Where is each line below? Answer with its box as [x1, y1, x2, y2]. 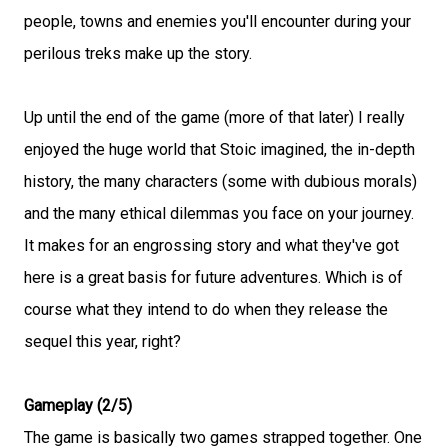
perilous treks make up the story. [24, 44, 252, 63]
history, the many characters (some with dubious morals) [24, 172, 417, 191]
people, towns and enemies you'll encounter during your [24, 12, 411, 31]
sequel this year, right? [24, 332, 181, 351]
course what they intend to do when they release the [24, 300, 388, 319]
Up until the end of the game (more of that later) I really [24, 108, 405, 127]
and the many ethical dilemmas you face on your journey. [24, 204, 414, 223]
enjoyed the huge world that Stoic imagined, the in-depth [24, 140, 415, 159]
